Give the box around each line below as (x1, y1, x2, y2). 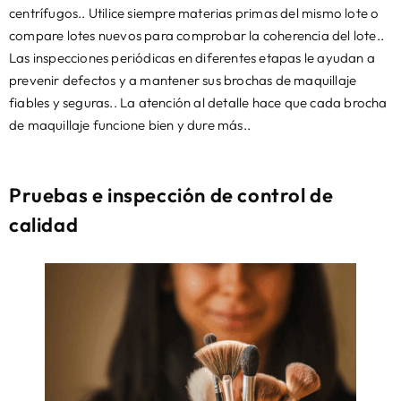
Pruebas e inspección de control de (9, 183, 334, 208)
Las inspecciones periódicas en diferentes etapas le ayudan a (9, 49, 376, 66)
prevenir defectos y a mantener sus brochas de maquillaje (9, 72, 357, 89)
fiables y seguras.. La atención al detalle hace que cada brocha (9, 94, 388, 111)
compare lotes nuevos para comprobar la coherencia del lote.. (9, 27, 385, 44)
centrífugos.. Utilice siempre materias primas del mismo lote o (9, 4, 380, 21)
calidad (9, 212, 79, 237)
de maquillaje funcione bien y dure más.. (9, 116, 251, 133)
